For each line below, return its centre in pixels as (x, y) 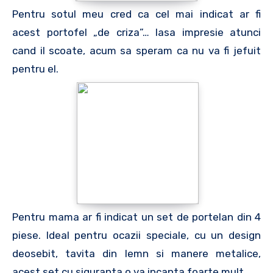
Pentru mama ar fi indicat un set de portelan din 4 (136, 217)
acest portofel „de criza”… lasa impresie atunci (136, 32)
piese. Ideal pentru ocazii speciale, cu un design (136, 235)
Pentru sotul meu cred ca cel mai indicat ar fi (136, 14)
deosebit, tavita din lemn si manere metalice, (136, 253)
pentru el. (35, 69)
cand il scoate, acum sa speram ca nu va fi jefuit (136, 51)
